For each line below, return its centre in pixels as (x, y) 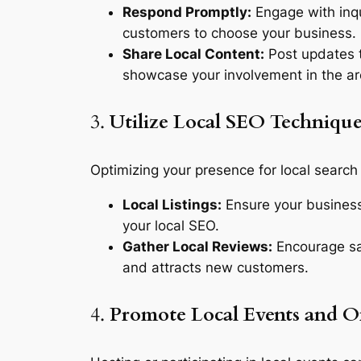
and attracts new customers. (216, 268)
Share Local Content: (193, 54)
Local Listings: (172, 205)
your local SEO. (171, 226)
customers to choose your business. (239, 33)
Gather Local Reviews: (197, 247)
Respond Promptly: (187, 12)
